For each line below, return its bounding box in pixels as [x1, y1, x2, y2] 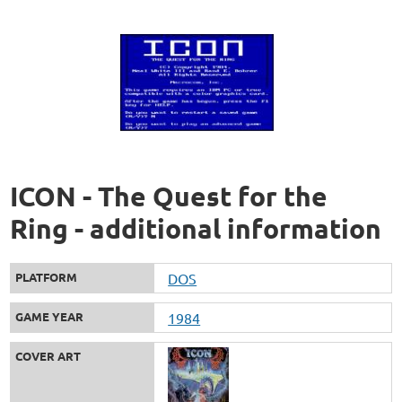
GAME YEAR [15, 308, 84, 324]
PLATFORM [15, 268, 78, 284]
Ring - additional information [10, 211, 382, 245]
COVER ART [15, 347, 82, 363]
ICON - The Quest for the [10, 179, 328, 213]
